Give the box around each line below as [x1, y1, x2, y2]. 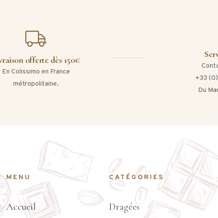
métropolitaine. [13, 80, 59, 89]
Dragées [109, 200, 140, 213]
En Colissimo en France [1, 68, 70, 76]
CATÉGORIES [109, 173, 164, 182]
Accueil [6, 200, 36, 213]
